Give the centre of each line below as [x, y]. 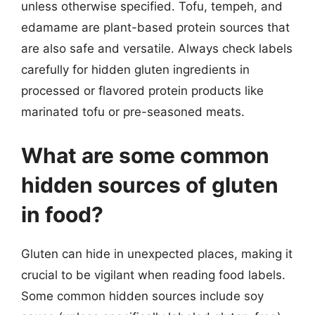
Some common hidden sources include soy [142, 296]
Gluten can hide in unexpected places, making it [157, 253]
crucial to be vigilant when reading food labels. [153, 275]
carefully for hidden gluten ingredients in [135, 70]
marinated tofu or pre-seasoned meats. [133, 112]
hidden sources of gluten [150, 185]
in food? [62, 214]
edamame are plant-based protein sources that [155, 27]
